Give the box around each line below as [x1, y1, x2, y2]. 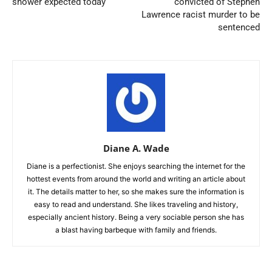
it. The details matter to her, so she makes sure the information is [28, 187, 244, 196]
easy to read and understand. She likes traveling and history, [34, 200, 238, 209]
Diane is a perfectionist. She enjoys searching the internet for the [27, 161, 245, 171]
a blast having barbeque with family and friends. [55, 225, 217, 234]
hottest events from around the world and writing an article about [27, 174, 245, 183]
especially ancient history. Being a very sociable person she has [28, 212, 244, 222]
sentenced [218, 22, 260, 33]
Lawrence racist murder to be [141, 9, 260, 20]
